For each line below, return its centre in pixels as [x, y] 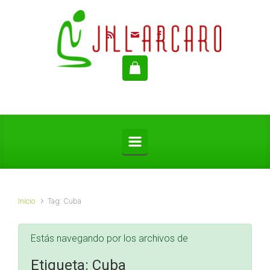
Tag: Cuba [65, 201]
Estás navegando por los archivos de [109, 238]
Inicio [27, 201]
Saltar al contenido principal [60, 9]
